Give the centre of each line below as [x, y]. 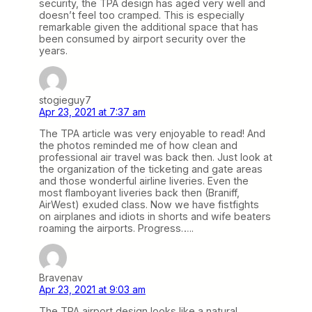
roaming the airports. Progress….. [116, 228]
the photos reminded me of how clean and [138, 146]
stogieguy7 [65, 100]
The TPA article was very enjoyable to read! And [152, 134]
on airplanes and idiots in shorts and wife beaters [155, 217]
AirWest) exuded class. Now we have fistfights [149, 205]
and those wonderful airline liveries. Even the [144, 181]
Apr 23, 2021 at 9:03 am [92, 290]
